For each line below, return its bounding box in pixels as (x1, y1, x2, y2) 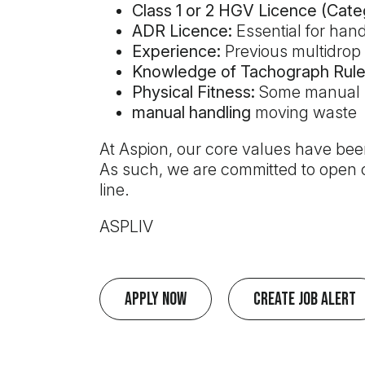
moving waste (251, 103, 361, 122)
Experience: (132, 42, 221, 61)
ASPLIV (99, 217, 153, 236)
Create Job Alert (253, 288, 356, 310)
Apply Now (125, 288, 187, 310)
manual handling (132, 103, 251, 122)
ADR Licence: (132, 21, 232, 41)
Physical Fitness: (132, 82, 255, 102)
